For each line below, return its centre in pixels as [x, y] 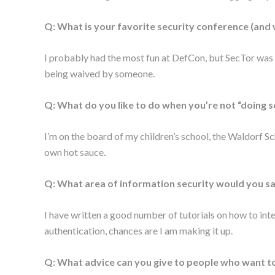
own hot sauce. [75, 152]
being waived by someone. [99, 73]
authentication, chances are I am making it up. [138, 230]
